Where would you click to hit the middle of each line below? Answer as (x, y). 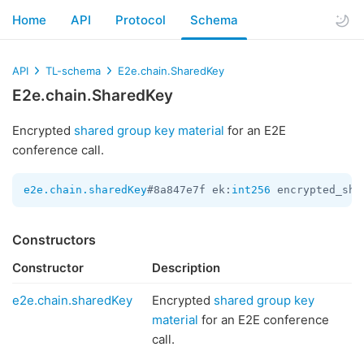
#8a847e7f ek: (189, 190)
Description (186, 268)
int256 (251, 190)
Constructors (54, 240)
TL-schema (73, 71)
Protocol (141, 19)
